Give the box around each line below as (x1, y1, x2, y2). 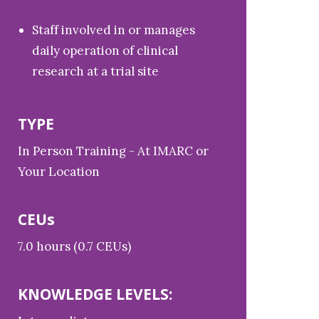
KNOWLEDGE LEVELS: (18, 284, 173, 304)
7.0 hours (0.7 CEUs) (18, 239, 132, 254)
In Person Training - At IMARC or (18, 143, 209, 159)
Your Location (18, 164, 100, 179)
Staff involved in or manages (32, 22, 196, 38)
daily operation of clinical (32, 43, 179, 58)
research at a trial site (32, 63, 162, 79)
